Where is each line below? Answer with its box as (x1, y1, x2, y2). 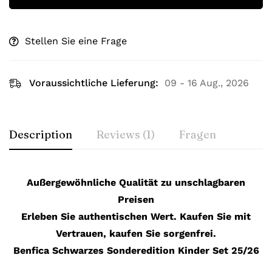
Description (9, 127, 72, 141)
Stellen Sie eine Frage (25, 35, 127, 47)
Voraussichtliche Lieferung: (29, 77, 158, 89)
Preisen (118, 194, 154, 205)
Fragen (179, 127, 216, 141)
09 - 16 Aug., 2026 (165, 77, 249, 89)
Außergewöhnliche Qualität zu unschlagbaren (27, 177, 245, 188)
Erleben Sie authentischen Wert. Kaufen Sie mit (21, 211, 251, 222)
